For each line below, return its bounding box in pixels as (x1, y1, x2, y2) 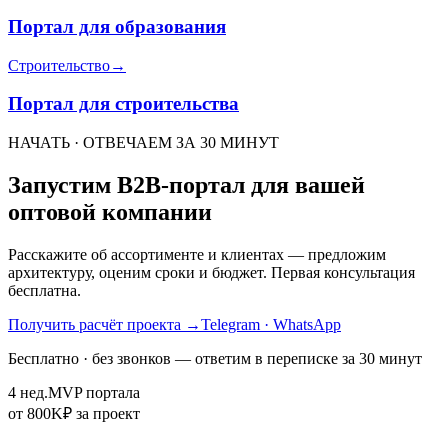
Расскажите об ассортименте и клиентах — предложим (8, 245, 386, 263)
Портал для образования (8, 15, 226, 37)
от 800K (8, 404, 63, 422)
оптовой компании (8, 199, 212, 226)
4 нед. (8, 383, 48, 401)
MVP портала (48, 383, 140, 401)
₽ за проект (63, 404, 140, 422)
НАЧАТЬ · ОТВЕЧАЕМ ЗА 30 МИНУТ (8, 134, 279, 152)
